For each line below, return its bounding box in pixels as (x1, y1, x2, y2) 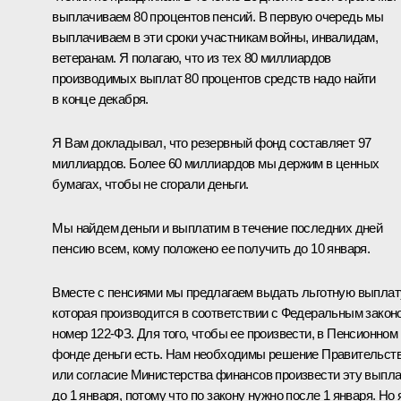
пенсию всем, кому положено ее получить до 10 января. (52, 241, 371, 257)
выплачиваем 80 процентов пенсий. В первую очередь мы (52, 9, 384, 25)
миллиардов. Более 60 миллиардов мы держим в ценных (52, 156, 380, 172)
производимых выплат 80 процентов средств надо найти (52, 71, 376, 87)
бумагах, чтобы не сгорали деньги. (52, 176, 249, 192)
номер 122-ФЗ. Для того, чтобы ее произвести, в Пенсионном (52, 326, 398, 342)
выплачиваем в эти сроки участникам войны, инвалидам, (52, 30, 379, 46)
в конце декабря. (52, 91, 149, 107)
